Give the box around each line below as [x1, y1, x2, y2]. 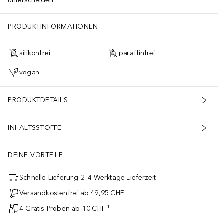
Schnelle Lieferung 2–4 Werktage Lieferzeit [19, 173, 156, 182]
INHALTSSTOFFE [8, 124, 62, 132]
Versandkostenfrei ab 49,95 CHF [19, 189, 124, 198]
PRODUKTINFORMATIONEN [8, 22, 98, 31]
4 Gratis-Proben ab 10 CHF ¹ [19, 204, 110, 213]
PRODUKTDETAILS [8, 96, 68, 105]
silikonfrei [19, 49, 51, 57]
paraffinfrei [119, 49, 155, 57]
